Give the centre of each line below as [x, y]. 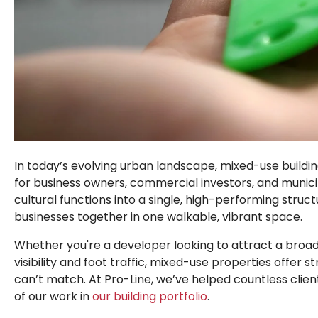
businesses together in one [91, 217]
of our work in [53, 297]
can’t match [49, 280]
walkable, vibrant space [234, 217]
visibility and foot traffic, [82, 263]
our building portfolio [150, 297]
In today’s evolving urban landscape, [117, 166]
